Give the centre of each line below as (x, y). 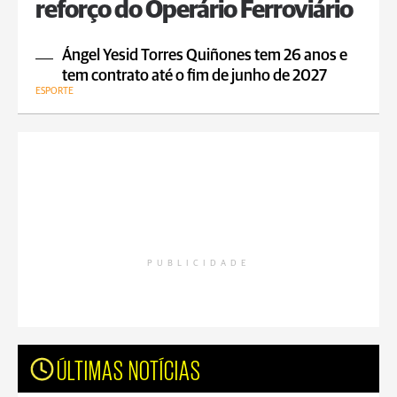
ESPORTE (54, 90)
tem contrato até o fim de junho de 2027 (195, 76)
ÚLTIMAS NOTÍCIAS (129, 368)
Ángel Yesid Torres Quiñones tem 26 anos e (205, 55)
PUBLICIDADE (198, 263)
